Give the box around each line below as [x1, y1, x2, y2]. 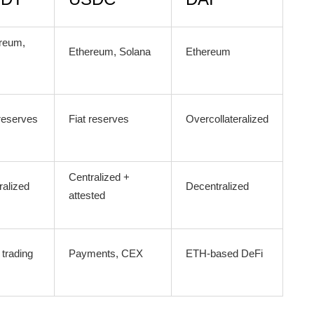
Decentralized [186, 180, 249, 192]
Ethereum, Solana [69, 46, 151, 57]
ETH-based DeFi [186, 247, 263, 259]
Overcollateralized [186, 113, 268, 125]
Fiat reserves [69, 113, 129, 125]
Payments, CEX [69, 247, 143, 259]
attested [69, 189, 105, 201]
